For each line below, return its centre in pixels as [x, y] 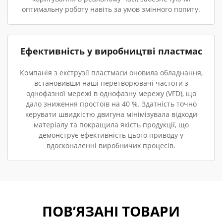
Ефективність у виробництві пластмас [111, 51]
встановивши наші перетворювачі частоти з [111, 83]
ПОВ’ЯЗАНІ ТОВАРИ [111, 211]
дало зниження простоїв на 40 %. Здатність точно [111, 104]
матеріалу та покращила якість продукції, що [111, 125]
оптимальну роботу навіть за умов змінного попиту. [111, 9]
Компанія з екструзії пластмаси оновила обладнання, [111, 73]
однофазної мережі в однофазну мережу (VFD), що [111, 93]
